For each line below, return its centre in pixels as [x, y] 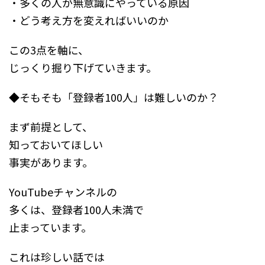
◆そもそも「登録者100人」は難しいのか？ [114, 97]
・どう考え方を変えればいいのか [89, 20]
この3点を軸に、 [49, 50]
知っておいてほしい [56, 145]
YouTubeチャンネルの [63, 192]
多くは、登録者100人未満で [76, 210]
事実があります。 [51, 162]
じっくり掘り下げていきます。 [83, 68]
